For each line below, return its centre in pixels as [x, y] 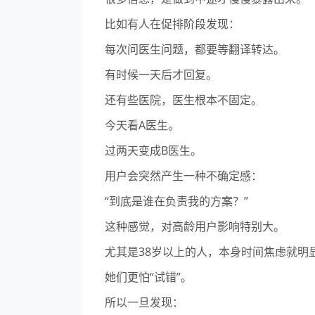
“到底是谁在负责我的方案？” [176, 201]
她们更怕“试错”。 [148, 277]
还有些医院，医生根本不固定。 [184, 100]
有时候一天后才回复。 [161, 75]
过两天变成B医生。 [153, 151]
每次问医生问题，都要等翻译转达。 [195, 50]
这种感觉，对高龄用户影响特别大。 [195, 227]
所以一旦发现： [144, 303]
